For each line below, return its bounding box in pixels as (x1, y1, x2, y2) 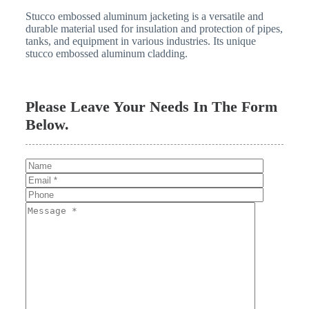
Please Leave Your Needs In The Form (25, 98, 277, 116)
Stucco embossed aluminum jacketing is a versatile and (25, 10, 263, 23)
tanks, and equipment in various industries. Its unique (25, 35, 256, 48)
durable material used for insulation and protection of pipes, (25, 23, 283, 35)
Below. (25, 116, 69, 134)
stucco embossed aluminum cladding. (25, 48, 188, 60)
